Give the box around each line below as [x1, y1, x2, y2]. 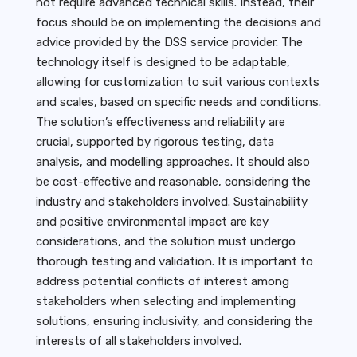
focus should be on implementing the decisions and [35, 15, 321, 30]
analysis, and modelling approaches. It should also [35, 155, 310, 170]
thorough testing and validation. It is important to [35, 254, 313, 269]
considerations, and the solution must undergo [35, 234, 296, 249]
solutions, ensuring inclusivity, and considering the [35, 314, 313, 329]
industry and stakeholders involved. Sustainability [35, 194, 308, 210]
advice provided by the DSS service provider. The [35, 35, 303, 50]
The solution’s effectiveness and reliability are [35, 115, 285, 130]
